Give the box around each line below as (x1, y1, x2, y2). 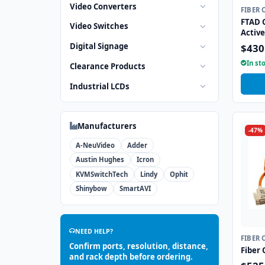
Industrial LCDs (70, 80, 130, 92)
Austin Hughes (76, 155, 125, 164)
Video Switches (70, 21, 128, 32)
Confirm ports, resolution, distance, (69, 240, 208, 251)
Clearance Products (70, 60, 146, 72)
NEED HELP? (75, 227, 113, 235)
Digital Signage (70, 41, 128, 52)
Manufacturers (77, 120, 137, 131)
